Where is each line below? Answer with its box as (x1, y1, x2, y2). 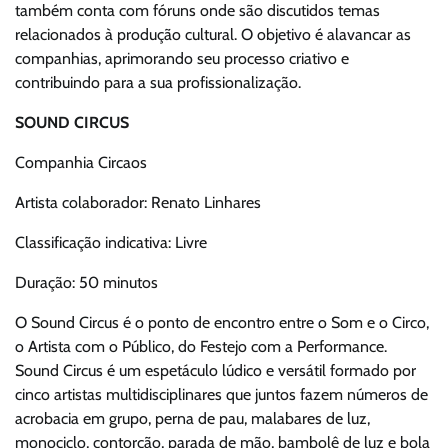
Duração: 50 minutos (15, 273, 158, 293)
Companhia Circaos (15, 153, 147, 173)
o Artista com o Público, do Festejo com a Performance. (15, 337, 387, 357)
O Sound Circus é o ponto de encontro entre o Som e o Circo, (15, 313, 429, 333)
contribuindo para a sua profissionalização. (15, 73, 301, 93)
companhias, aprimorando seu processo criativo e (15, 49, 349, 69)
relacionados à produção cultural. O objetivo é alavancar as (15, 25, 411, 45)
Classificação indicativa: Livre (15, 233, 207, 253)
